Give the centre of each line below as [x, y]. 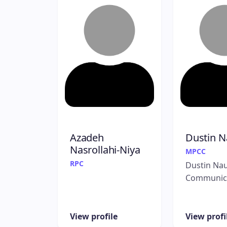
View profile [94, 216]
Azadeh [87, 137]
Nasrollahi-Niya [105, 149]
